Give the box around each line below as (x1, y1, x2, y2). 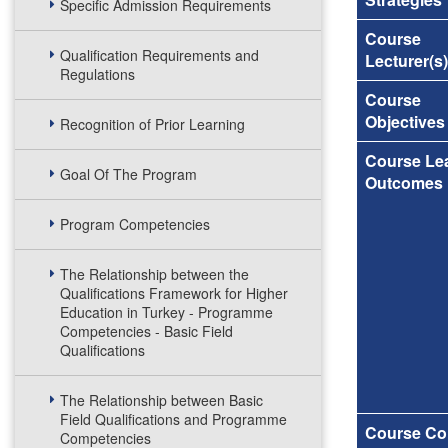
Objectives (365, 110, 445, 133)
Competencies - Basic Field (60, 321, 233, 341)
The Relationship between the (60, 264, 249, 284)
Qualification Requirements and (60, 45, 259, 65)
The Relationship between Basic (60, 390, 263, 410)
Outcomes (365, 171, 443, 194)
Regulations (60, 64, 135, 84)
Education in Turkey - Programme (60, 302, 273, 322)
